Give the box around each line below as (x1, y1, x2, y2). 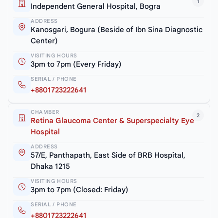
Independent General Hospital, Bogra (31, 2, 161, 11)
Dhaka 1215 (31, 162, 70, 171)
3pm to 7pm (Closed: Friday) (31, 185, 128, 195)
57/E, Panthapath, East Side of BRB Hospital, (31, 151, 185, 160)
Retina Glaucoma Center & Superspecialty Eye (31, 116, 194, 126)
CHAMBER (31, 109, 59, 116)
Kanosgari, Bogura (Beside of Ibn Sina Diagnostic (31, 25, 202, 35)
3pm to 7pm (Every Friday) (31, 60, 122, 69)
